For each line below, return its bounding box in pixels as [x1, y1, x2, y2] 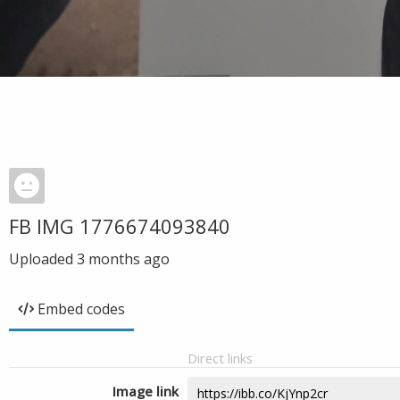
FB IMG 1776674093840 [9, 212, 230, 239]
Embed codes [37, 299, 125, 319]
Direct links [187, 349, 253, 367]
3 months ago [77, 249, 170, 269]
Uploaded [9, 249, 77, 269]
